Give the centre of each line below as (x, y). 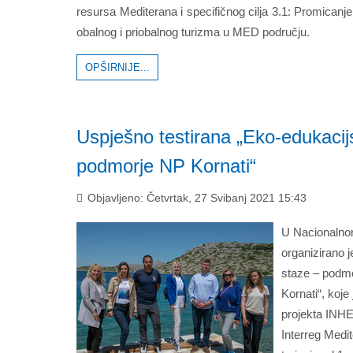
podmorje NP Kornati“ (166, 165)
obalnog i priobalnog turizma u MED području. (193, 32)
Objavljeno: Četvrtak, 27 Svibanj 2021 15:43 (195, 198)
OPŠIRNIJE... (117, 67)
